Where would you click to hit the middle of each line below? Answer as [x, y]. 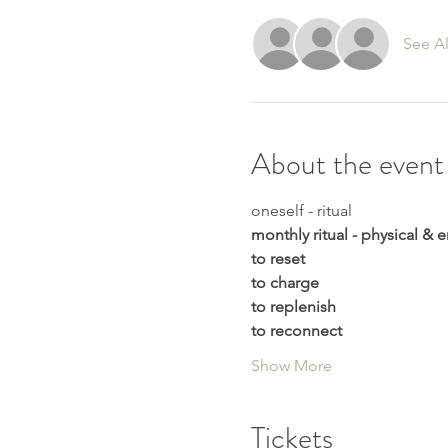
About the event [347, 164]
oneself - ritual [303, 210]
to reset [277, 258]
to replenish [293, 306]
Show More [291, 365]
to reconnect [296, 330]
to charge [284, 282]
